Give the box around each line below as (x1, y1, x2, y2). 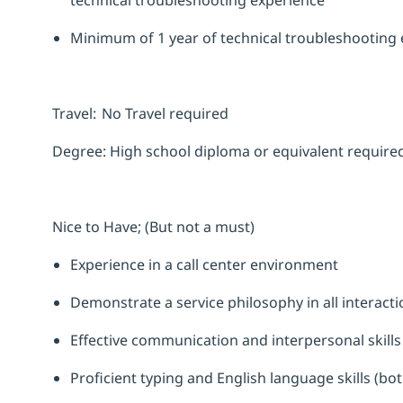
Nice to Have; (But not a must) (52, 217, 255, 237)
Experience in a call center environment (70, 255, 341, 275)
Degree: (52, 141, 110, 162)
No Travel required (96, 103, 228, 124)
